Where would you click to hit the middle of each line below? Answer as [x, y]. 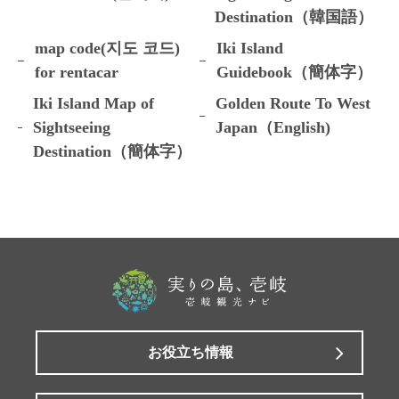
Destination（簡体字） [112, 152]
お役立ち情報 [191, 353]
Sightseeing [71, 128]
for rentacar [77, 73]
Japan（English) [273, 128]
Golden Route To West [293, 104]
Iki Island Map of [93, 104]
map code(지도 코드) [108, 49]
